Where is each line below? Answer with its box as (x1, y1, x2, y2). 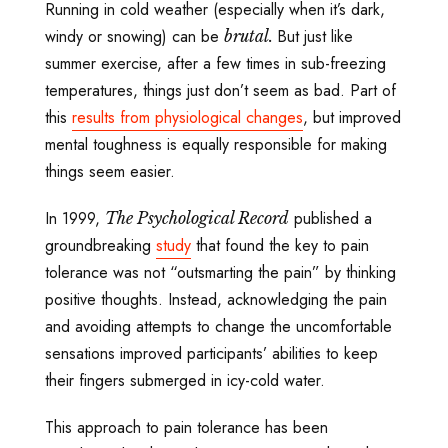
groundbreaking (45, 233, 156, 257)
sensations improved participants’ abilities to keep (45, 341, 378, 365)
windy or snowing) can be (45, 24, 224, 48)
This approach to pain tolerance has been (45, 415, 328, 439)
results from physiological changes (72, 105, 303, 129)
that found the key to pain (191, 233, 369, 257)
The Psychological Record (105, 207, 289, 228)
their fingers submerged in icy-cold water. (45, 368, 325, 392)
